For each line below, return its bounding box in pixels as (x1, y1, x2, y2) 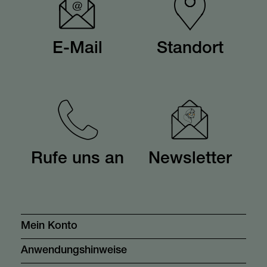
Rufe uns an (30, 151, 124, 168)
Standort (156, 41, 223, 58)
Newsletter (148, 151, 232, 168)
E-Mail (52, 41, 103, 58)
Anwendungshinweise (21, 246, 127, 256)
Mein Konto (21, 221, 77, 232)
